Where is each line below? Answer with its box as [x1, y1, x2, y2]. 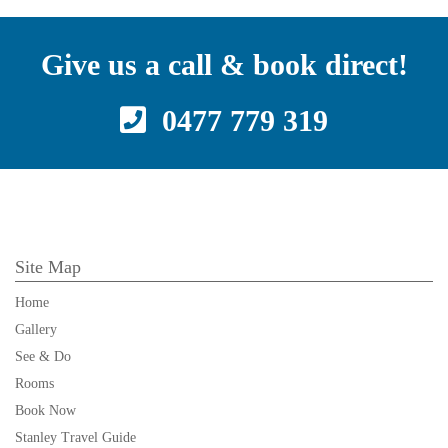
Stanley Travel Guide [15, 430, 136, 446]
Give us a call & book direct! [40, 48, 408, 82]
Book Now [15, 403, 76, 419]
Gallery [15, 322, 57, 338]
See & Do [15, 349, 71, 365]
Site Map [15, 257, 81, 278]
